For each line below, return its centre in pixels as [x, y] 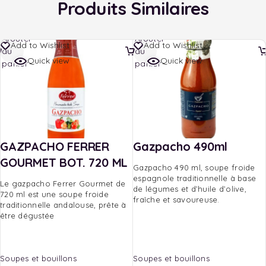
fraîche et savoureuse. [176, 200]
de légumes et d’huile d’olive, [190, 189]
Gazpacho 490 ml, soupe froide [194, 168]
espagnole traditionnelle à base [195, 178]
